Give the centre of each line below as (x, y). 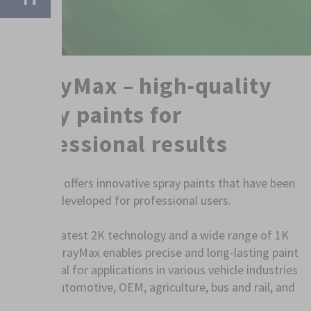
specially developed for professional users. (121, 200)
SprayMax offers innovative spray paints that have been (153, 183)
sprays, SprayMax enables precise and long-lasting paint (155, 252)
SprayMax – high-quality (142, 85)
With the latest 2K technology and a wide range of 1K (150, 235)
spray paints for (96, 115)
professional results (120, 144)
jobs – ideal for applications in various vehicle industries (154, 269)
